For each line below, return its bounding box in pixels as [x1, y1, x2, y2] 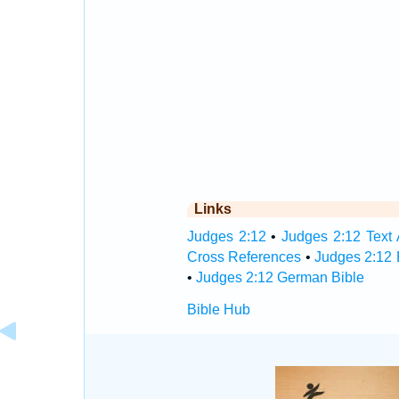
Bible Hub [186, 302, 250, 317]
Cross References [186, 249, 302, 265]
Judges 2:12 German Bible [195, 270, 364, 285]
